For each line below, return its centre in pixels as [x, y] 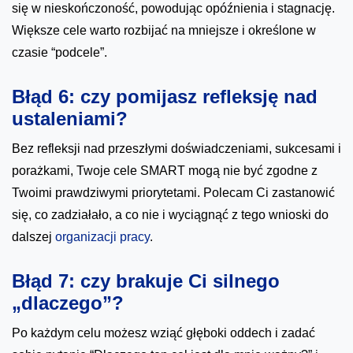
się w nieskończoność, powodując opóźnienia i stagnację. [173, 9]
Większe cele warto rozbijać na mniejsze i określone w [164, 31]
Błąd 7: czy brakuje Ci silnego [146, 281]
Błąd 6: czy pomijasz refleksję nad [165, 97]
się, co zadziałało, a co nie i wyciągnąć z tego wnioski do [170, 215]
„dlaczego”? [68, 303]
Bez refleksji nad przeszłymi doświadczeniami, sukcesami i [176, 149]
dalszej [33, 237]
